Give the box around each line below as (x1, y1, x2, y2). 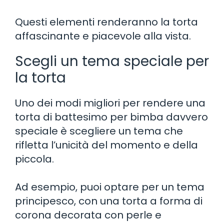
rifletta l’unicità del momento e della (15, 137, 198, 152)
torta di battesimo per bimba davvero (15, 109, 208, 124)
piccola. (15, 151, 54, 166)
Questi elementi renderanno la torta (15, 14, 198, 29)
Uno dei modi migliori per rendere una (15, 95, 205, 110)
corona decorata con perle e (15, 207, 161, 222)
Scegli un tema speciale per (15, 51, 209, 71)
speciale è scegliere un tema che (15, 123, 183, 138)
